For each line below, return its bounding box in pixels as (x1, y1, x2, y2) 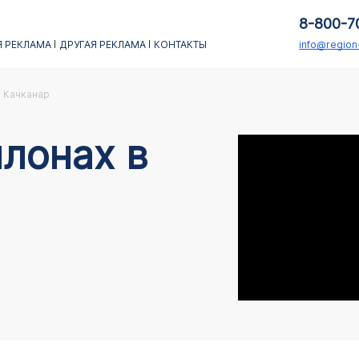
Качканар (2, 88, 50, 100)
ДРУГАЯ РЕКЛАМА (58, 38, 146, 50)
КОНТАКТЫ (153, 38, 207, 50)
